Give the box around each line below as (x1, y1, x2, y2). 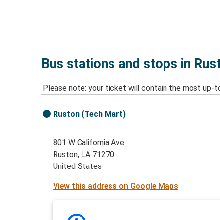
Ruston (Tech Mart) (53, 110, 126, 119)
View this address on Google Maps (53, 181, 179, 191)
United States (53, 162, 102, 171)
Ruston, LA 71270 (53, 150, 115, 160)
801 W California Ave (53, 138, 125, 148)
